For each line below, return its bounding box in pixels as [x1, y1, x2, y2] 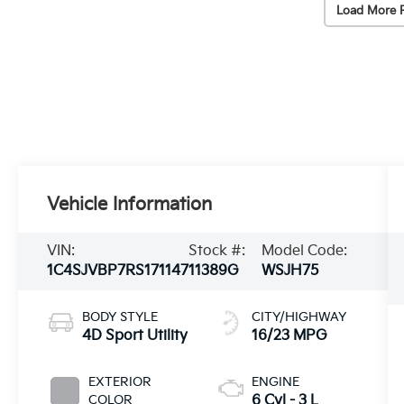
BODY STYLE [82, 308, 159, 325]
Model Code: [262, 242, 348, 260]
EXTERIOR [88, 373, 152, 390]
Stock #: [188, 242, 246, 260]
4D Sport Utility [82, 326, 188, 344]
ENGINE [251, 373, 299, 390]
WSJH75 [262, 262, 320, 280]
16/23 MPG [251, 326, 327, 344]
